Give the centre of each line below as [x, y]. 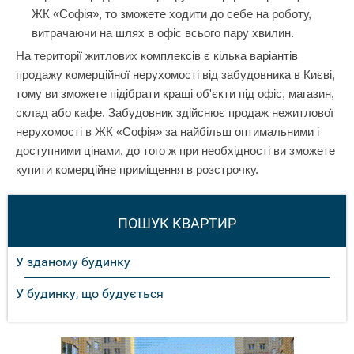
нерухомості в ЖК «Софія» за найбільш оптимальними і [168, 132]
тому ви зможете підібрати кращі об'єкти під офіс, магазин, [175, 94]
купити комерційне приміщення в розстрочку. [137, 169]
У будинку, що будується [90, 294]
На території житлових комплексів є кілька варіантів [157, 56]
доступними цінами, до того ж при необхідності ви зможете [175, 151]
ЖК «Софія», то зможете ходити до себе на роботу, [171, 14]
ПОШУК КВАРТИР [177, 223]
